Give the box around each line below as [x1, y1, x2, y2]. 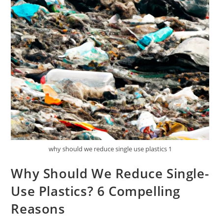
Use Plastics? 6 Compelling [11, 182, 181, 200]
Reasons [11, 199, 65, 218]
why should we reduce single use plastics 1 [48, 144, 172, 153]
